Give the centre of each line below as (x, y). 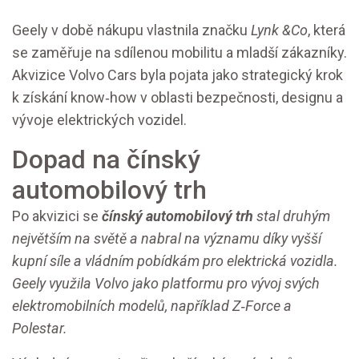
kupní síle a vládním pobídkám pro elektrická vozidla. (175, 261)
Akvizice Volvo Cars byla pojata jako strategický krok (177, 75)
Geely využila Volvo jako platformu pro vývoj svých (166, 283)
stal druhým (292, 216)
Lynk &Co (279, 30)
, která (327, 30)
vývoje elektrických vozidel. (99, 120)
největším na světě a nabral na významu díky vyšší (167, 238)
